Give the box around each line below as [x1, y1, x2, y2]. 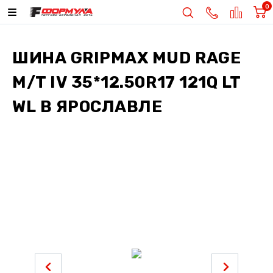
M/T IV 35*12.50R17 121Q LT [12, 73, 241, 92]
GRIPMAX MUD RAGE [70, 48, 241, 68]
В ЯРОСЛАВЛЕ [36, 97, 163, 116]
